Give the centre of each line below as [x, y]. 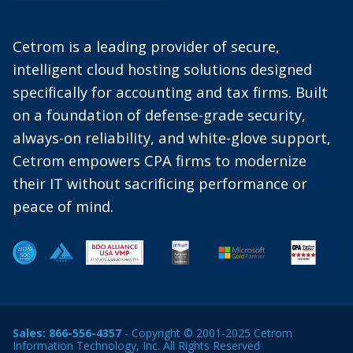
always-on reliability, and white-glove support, [172, 137]
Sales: [31, 333]
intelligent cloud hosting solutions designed [162, 69]
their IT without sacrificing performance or [160, 183]
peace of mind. [63, 206]
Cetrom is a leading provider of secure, [146, 46]
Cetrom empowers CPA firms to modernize [160, 160]
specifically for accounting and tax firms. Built [170, 92]
